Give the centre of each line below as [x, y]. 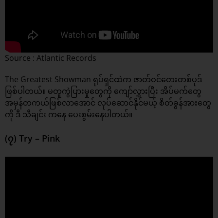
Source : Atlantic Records [51, 58]
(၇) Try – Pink [32, 138]
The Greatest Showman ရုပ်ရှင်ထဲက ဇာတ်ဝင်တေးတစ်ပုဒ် [103, 80]
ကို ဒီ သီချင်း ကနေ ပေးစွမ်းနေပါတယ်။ [69, 115]
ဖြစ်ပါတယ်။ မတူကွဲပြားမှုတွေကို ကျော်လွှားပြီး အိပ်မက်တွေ [103, 91]
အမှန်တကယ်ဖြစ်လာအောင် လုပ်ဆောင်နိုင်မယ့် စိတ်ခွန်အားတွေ [108, 103]
